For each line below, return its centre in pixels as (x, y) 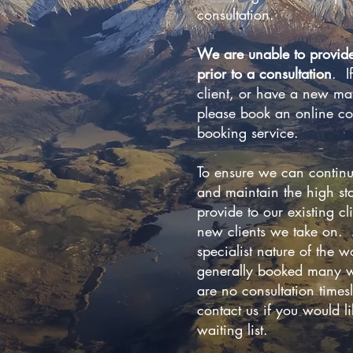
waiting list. (232, 330)
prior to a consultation (264, 74)
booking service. (248, 133)
